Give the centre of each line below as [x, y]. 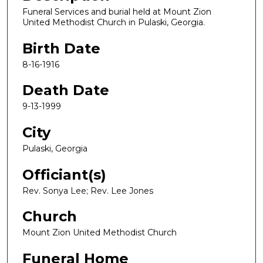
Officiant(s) [64, 174]
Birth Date [61, 48]
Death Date [66, 90]
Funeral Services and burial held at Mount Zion [117, 12]
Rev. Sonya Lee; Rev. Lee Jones [88, 190]
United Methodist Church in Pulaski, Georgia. [114, 23]
